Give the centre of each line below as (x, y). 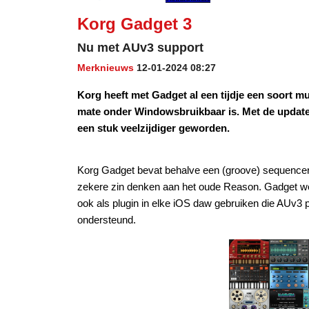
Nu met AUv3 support (140, 48)
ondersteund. (107, 220)
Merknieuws (106, 68)
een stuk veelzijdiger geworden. (153, 128)
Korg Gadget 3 (134, 24)
